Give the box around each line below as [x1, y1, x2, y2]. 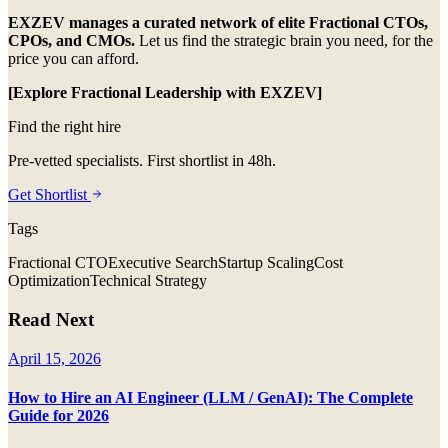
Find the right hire [8, 118, 121, 136]
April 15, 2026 [8, 349, 101, 367]
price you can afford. [8, 50, 139, 68]
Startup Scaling [218, 254, 314, 272]
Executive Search [108, 254, 218, 272]
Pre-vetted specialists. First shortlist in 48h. [8, 152, 276, 170]
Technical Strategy [90, 272, 207, 290]
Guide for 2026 [8, 406, 109, 424]
